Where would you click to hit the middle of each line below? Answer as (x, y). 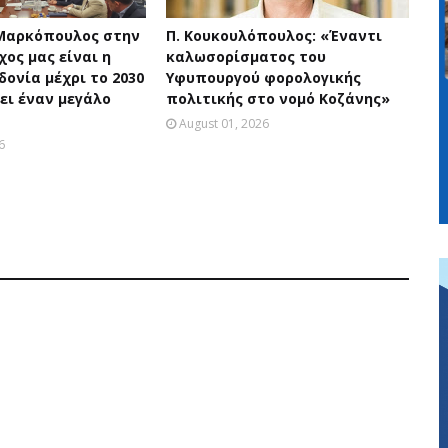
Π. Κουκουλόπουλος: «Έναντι (273, 35)
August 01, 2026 (223, 123)
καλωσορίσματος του (245, 56)
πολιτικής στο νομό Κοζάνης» (277, 98)
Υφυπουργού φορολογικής (263, 77)
